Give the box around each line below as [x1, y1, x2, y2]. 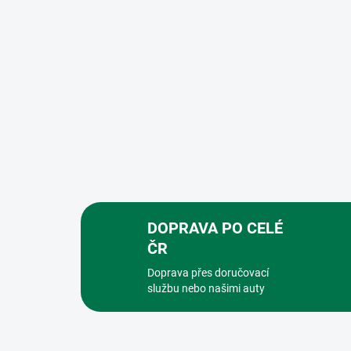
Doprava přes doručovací [147, 266, 269, 280]
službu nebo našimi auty [147, 282, 265, 295]
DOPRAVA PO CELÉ [147, 219, 283, 238]
